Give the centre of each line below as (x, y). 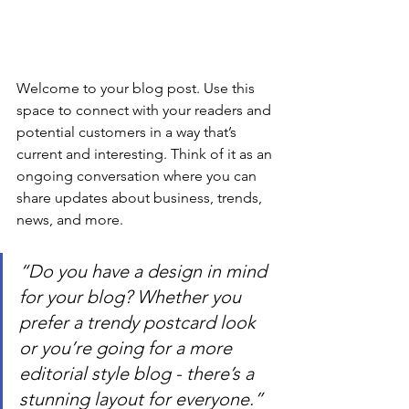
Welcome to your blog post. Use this (137, 89)
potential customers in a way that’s (128, 132)
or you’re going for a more (128, 348)
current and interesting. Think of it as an (146, 154)
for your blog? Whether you (132, 297)
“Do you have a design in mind (145, 272)
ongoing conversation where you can (138, 176)
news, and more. (70, 220)
